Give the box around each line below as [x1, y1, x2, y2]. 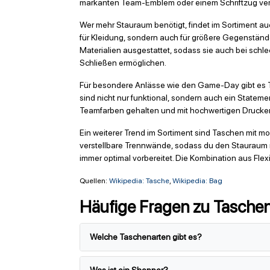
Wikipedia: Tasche [109, 175, 169, 185]
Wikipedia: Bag [172, 175, 222, 185]
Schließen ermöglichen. [80, 57, 166, 67]
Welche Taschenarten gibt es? [90, 231, 202, 242]
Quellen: [80, 175, 109, 185]
